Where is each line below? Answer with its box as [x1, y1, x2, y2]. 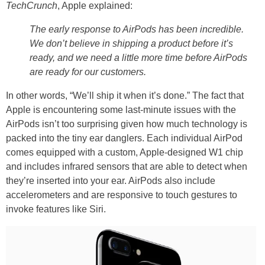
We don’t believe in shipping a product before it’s [30, 38, 233, 49]
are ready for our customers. [30, 66, 146, 77]
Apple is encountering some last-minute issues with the [6, 104, 236, 115]
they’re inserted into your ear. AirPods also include [6, 175, 215, 186]
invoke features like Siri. [6, 203, 106, 214]
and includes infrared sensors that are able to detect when [6, 161, 247, 172]
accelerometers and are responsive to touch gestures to [6, 189, 237, 200]
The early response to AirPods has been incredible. [30, 24, 244, 34]
